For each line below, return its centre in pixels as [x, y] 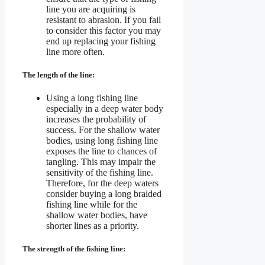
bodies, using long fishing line [102, 141]
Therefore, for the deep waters [102, 183]
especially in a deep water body [105, 109]
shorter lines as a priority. [93, 226]
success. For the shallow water [103, 130]
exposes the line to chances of [101, 151]
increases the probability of [96, 119]
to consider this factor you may [104, 30]
